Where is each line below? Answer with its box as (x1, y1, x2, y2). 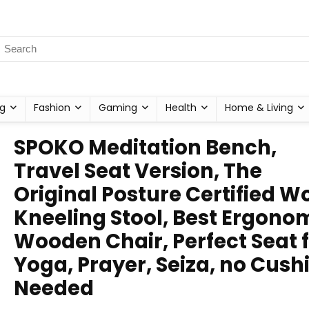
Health (166, 101, 197, 114)
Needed (14, 275, 94, 302)
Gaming (99, 101, 137, 114)
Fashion (34, 101, 70, 114)
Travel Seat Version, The (14, 157, 262, 185)
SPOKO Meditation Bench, (14, 134, 277, 161)
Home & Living (225, 101, 293, 114)
